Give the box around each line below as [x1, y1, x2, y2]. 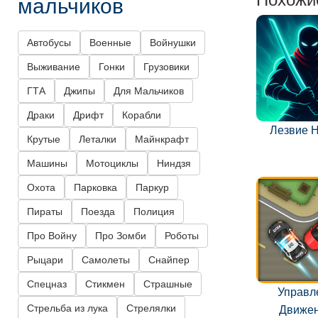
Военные [89, 37, 131, 49]
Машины [27, 158, 67, 170]
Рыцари [27, 254, 63, 266]
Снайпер [148, 254, 190, 266]
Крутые [27, 133, 60, 146]
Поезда [81, 206, 115, 218]
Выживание [27, 61, 80, 73]
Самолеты [82, 254, 130, 266]
